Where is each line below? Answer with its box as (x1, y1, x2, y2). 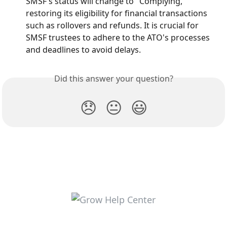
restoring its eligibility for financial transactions (26, 8, 209, 19)
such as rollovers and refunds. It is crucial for (26, 20, 201, 31)
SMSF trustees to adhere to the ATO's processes (26, 32, 212, 43)
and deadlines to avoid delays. (26, 44, 141, 55)
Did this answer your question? (54, 73, 173, 84)
